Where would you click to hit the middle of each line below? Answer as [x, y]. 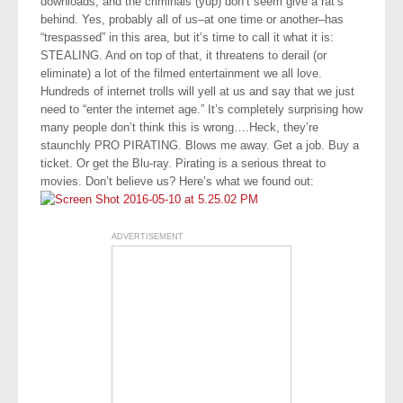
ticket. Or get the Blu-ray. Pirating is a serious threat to [183, 163]
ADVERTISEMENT [148, 237]
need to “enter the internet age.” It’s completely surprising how [201, 109]
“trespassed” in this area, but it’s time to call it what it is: [187, 37]
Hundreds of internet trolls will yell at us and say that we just [197, 91]
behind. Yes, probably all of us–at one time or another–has [192, 19]
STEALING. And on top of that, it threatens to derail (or [184, 55]
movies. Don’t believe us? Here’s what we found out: [177, 181]
